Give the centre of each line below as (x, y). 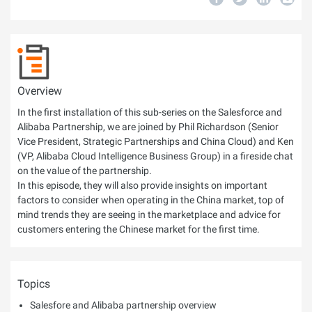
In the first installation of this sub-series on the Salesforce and (150, 112)
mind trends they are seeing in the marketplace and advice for (149, 214)
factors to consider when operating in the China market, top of (151, 200)
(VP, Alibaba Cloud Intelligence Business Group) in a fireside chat (155, 156)
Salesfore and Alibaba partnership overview (123, 305)
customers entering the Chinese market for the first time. (139, 229)
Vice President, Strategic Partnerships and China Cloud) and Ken (156, 141)
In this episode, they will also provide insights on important (142, 185)
